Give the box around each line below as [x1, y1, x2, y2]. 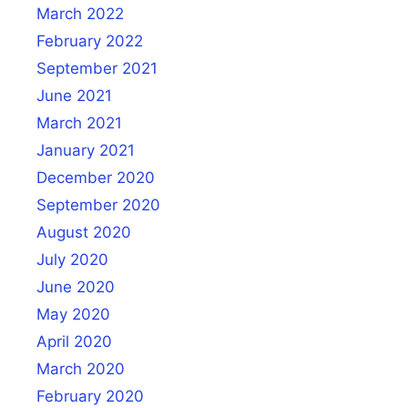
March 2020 [36, 359, 125, 378]
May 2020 [36, 304, 110, 323]
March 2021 [36, 113, 122, 132]
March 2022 [36, 4, 124, 23]
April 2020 [36, 331, 112, 351]
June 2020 [36, 277, 115, 296]
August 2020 [36, 222, 131, 241]
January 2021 [36, 140, 135, 159]
